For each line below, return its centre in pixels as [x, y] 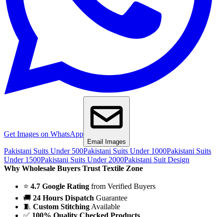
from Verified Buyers [122, 186]
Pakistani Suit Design [157, 160]
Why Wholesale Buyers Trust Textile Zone [73, 169]
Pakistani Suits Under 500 [44, 151]
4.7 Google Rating [60, 186]
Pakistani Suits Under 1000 [125, 151]
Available [105, 207]
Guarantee [111, 198]
